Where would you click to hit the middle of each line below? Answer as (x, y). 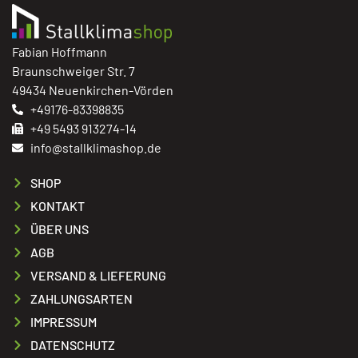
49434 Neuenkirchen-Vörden (93, 90)
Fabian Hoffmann (60, 52)
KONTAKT (57, 206)
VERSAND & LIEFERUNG (98, 276)
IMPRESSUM (63, 322)
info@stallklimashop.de (95, 148)
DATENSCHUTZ (72, 345)
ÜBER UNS (59, 229)
